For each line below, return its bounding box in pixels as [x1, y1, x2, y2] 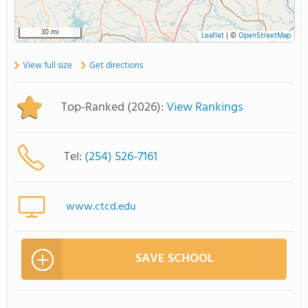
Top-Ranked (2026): [61, 98, 166, 118]
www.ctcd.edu [66, 197, 136, 216]
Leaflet [201, 30, 224, 42]
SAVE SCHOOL [135, 249, 214, 269]
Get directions [89, 58, 143, 73]
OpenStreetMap [239, 30, 291, 42]
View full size [23, 58, 72, 73]
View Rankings [166, 98, 243, 118]
